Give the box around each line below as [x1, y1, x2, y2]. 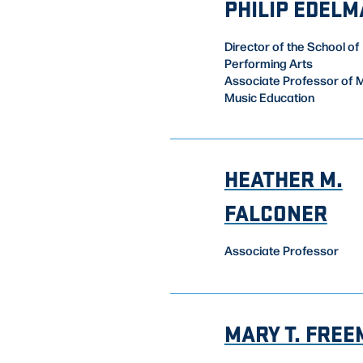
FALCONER [224, 197, 327, 228]
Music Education [224, 88, 314, 105]
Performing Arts [224, 54, 313, 71]
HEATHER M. [224, 163, 343, 194]
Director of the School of [224, 37, 360, 54]
